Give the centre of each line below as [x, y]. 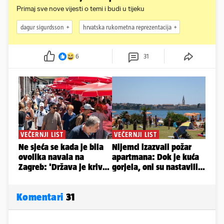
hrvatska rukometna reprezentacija [127, 27]
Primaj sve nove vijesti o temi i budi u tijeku [80, 9]
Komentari [41, 197]
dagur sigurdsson [42, 27]
